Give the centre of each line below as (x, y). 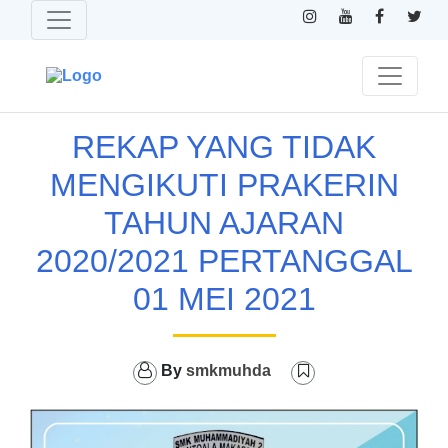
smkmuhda (228, 370)
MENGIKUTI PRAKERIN (224, 185)
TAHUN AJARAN (224, 223)
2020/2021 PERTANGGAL (224, 261)
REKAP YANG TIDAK (224, 147)
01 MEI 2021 (224, 299)
